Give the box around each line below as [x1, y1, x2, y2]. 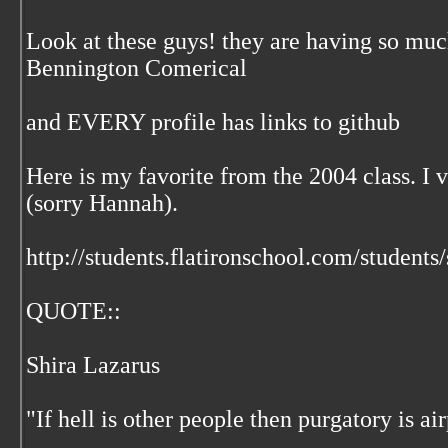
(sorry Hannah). [26, 190, 178, 216]
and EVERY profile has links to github [26, 109, 400, 135]
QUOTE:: [26, 298, 121, 324]
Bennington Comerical [26, 55, 247, 81]
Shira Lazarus [26, 352, 160, 378]
